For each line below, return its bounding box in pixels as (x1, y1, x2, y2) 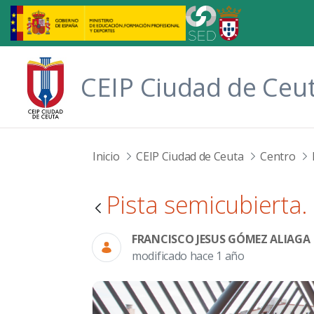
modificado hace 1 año (132, 247, 245, 264)
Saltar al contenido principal (5, 6, 146, 21)
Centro (260, 149, 296, 164)
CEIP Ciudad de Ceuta (136, 149, 244, 164)
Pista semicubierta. (106, 188, 308, 221)
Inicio (93, 149, 120, 164)
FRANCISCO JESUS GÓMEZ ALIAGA (132, 231, 310, 247)
